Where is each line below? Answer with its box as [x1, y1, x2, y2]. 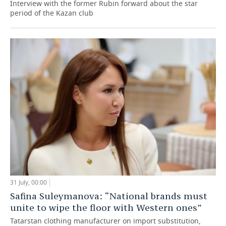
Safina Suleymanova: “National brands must [10, 190, 207, 202]
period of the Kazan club [10, 8, 93, 18]
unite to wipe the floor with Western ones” [10, 202, 202, 214]
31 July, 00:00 [10, 178, 47, 187]
